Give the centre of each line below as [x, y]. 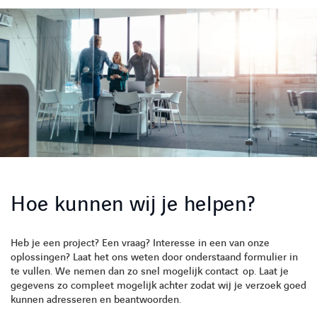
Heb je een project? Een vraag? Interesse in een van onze [140, 244]
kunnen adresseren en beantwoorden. [96, 300]
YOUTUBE [171, 25]
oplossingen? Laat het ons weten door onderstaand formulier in [154, 258]
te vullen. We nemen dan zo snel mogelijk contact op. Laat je [150, 272]
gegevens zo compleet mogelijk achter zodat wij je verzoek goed [158, 286]
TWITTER [245, 25]
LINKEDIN [126, 25]
